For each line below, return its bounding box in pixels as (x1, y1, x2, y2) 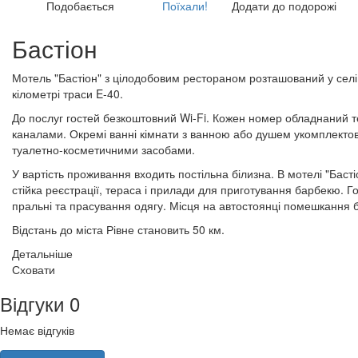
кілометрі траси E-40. (12, 85, 123, 101)
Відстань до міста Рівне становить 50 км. (12, 221, 225, 237)
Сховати (12, 261, 55, 277)
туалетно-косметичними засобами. (12, 141, 195, 157)
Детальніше (12, 245, 73, 261)
